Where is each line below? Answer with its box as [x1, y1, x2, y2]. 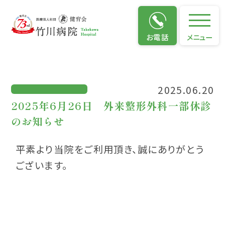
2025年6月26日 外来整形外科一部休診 [11, 98, 211, 114]
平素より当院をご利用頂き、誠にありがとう [16, 142, 204, 157]
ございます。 [16, 158, 68, 173]
